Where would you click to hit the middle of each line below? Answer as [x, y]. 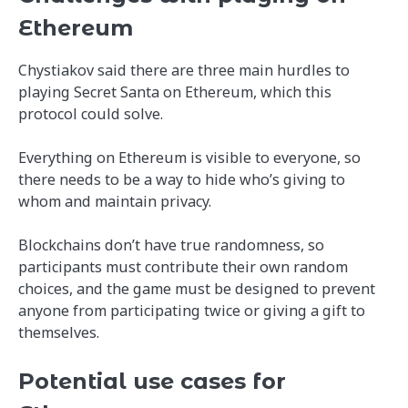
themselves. [59, 333]
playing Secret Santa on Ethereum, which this [175, 92]
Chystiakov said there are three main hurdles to [184, 71]
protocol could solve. [91, 114]
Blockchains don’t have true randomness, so [171, 245]
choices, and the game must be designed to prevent [197, 289]
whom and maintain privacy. [117, 202]
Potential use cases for [152, 382]
